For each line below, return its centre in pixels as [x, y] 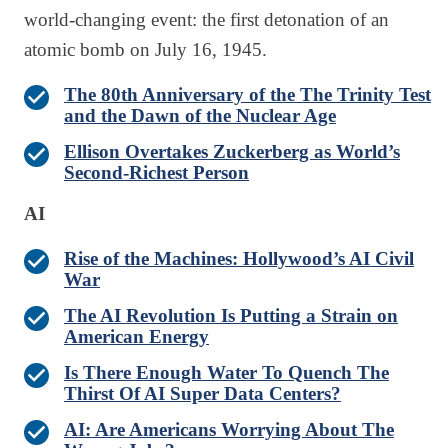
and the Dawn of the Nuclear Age [200, 116]
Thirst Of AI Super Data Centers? [202, 394]
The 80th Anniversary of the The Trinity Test [247, 95]
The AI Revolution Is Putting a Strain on [231, 316]
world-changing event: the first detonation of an [206, 20]
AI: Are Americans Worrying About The [229, 430]
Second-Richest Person [156, 173]
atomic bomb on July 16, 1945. [145, 50]
